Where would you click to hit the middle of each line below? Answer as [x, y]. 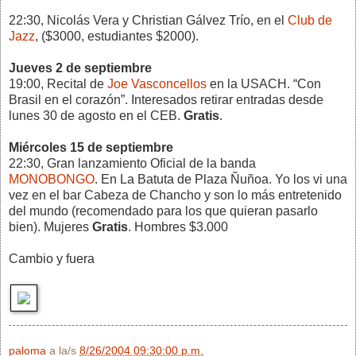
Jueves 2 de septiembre [80, 68]
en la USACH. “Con [265, 83]
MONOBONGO [52, 179]
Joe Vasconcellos [159, 83]
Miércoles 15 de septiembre [91, 147]
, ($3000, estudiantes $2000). [117, 36]
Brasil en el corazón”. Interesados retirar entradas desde [166, 99]
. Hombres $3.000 [178, 226]
